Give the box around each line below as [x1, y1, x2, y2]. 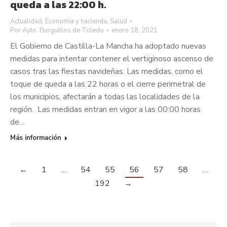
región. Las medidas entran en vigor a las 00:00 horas [10, 104, 201, 116]
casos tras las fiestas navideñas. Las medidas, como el [10, 66, 203, 78]
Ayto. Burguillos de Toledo [22, 26, 104, 35]
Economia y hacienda [45, 17, 107, 26]
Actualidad [10, 17, 42, 26]
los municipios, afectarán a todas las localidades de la [10, 91, 200, 103]
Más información [10, 133, 61, 143]
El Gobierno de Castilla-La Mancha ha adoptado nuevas [10, 41, 206, 52]
